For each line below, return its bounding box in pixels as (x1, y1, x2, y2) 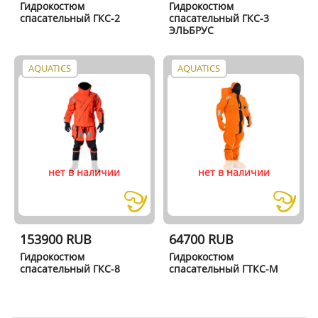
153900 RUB (19, 231, 92, 248)
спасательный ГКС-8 (19, 262, 120, 275)
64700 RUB (169, 231, 234, 248)
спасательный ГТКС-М (169, 262, 279, 275)
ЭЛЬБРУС (169, 23, 214, 37)
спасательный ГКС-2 (19, 11, 120, 25)
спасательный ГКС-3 (169, 11, 270, 25)
